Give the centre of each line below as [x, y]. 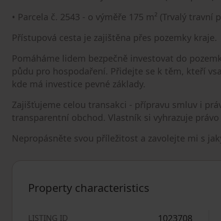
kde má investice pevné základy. [79, 84]
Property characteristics [89, 187]
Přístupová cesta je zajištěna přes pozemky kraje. [114, 37]
